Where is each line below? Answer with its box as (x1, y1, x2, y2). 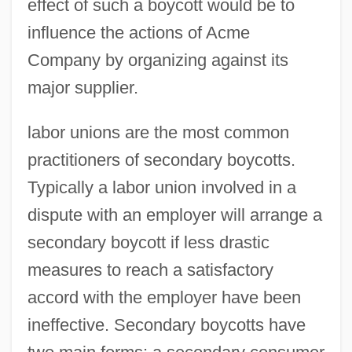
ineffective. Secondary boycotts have (27, 314, 306, 335)
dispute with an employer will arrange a (27, 204, 322, 225)
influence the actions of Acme (27, 22, 250, 42)
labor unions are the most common (27, 122, 289, 142)
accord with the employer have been (27, 287, 301, 307)
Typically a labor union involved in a (27, 177, 296, 197)
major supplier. (27, 77, 138, 97)
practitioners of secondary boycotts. (27, 149, 295, 170)
